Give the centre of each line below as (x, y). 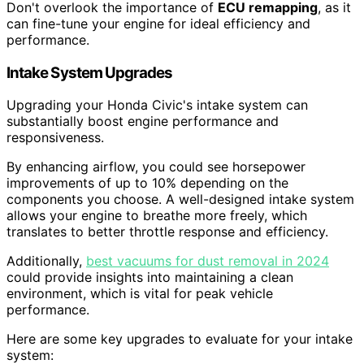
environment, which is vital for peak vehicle (140, 294)
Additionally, (46, 261)
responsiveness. (55, 138)
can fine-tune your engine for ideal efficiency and (158, 24)
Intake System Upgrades (90, 72)
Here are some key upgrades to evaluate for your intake (180, 339)
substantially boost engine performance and (143, 121)
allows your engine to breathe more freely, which (157, 216)
